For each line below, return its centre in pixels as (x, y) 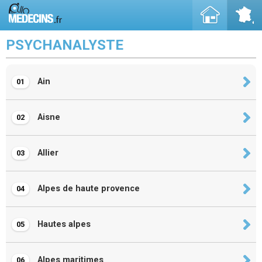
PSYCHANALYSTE (65, 45)
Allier (47, 153)
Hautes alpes (63, 224)
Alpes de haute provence (87, 189)
